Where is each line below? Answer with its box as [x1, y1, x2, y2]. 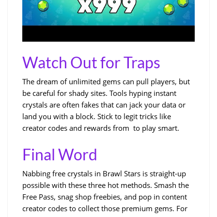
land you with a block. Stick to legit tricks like [22, 111, 171, 121]
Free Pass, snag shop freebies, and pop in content [22, 191, 187, 201]
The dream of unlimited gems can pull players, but [22, 76, 190, 86]
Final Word [22, 144, 97, 164]
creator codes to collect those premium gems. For [22, 203, 187, 213]
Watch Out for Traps [22, 52, 160, 72]
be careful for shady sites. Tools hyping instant [22, 88, 176, 98]
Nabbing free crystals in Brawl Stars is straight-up [22, 168, 186, 178]
